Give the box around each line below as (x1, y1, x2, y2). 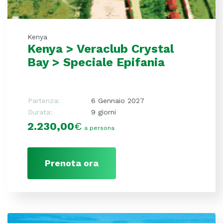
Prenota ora (45, 157, 99, 168)
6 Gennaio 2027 (91, 96, 144, 105)
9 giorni (91, 108, 116, 116)
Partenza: (28, 96, 60, 105)
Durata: (28, 108, 52, 116)
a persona (84, 124, 114, 131)
